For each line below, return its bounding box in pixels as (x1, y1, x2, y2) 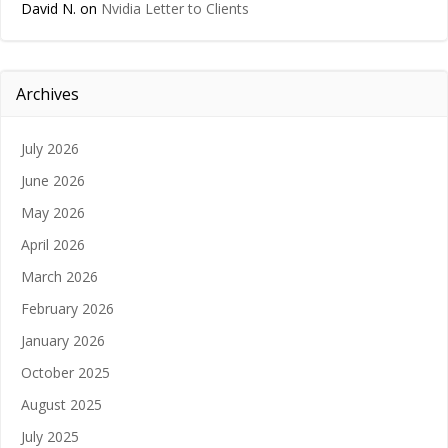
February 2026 (21, 299, 114, 319)
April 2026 (21, 235, 85, 255)
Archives (16, 83, 79, 106)
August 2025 (21, 395, 102, 415)
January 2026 (21, 331, 105, 351)
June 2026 (21, 171, 85, 191)
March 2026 (21, 267, 98, 287)
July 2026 (21, 139, 79, 159)
